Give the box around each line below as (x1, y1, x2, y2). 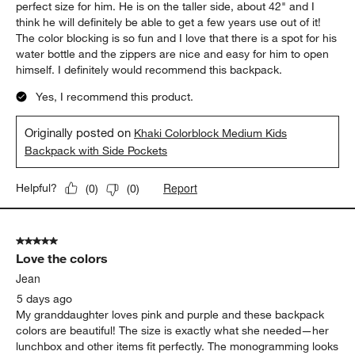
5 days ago (17, 292, 73, 307)
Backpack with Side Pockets (25, 143, 168, 158)
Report (163, 180, 198, 197)
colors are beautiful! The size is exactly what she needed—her (16, 323, 330, 338)
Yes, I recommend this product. (36, 90, 194, 105)
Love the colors (16, 250, 109, 267)
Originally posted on (25, 125, 135, 140)
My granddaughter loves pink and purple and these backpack (16, 307, 325, 323)
